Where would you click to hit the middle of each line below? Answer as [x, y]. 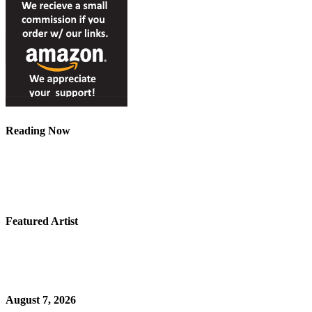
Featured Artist [42, 221]
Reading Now [38, 130]
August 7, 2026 [41, 299]
